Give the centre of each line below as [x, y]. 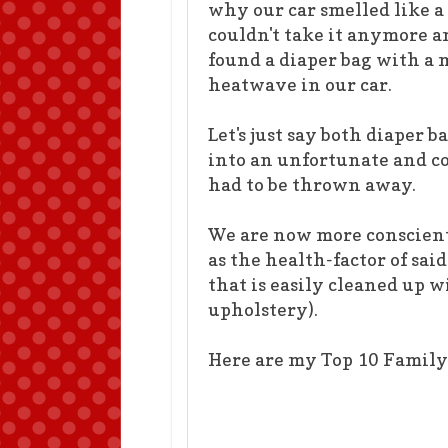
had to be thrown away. [312, 184]
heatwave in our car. [300, 84]
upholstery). [263, 309]
